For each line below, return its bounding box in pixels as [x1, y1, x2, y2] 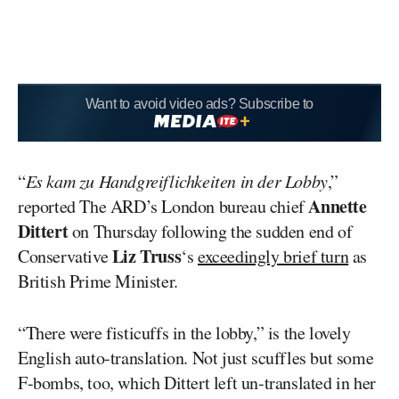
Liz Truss [111, 242, 182, 269]
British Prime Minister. [18, 268, 178, 293]
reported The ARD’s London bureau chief [18, 193, 309, 218]
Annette [308, 192, 367, 219]
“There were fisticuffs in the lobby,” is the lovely [18, 320, 351, 345]
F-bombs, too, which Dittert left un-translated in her [18, 370, 376, 395]
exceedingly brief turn [198, 243, 349, 268]
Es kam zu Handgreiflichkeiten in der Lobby [25, 168, 328, 192]
